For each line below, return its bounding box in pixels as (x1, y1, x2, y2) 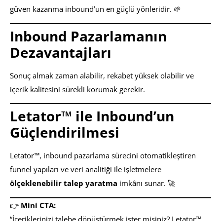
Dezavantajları (10, 42, 111, 62)
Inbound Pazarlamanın (10, 26, 167, 45)
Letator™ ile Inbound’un (10, 107, 174, 126)
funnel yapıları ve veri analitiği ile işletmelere (10, 164, 161, 175)
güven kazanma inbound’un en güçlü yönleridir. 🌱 (10, 4, 181, 14)
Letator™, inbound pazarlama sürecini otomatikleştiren (10, 150, 196, 161)
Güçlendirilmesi (10, 123, 119, 142)
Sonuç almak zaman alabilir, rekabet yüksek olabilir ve (10, 70, 194, 80)
